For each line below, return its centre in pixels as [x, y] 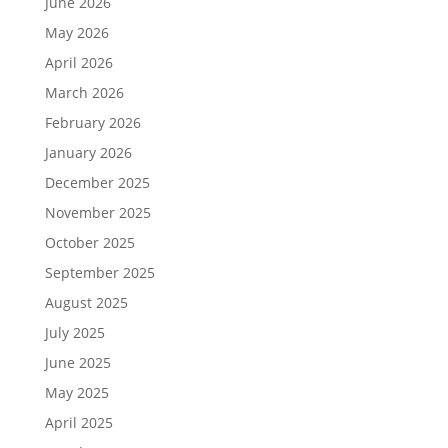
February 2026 [92, 122]
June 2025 [77, 362]
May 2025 [76, 392]
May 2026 [76, 32]
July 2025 [74, 332]
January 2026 [88, 152]
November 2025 [97, 212]
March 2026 [84, 92]
